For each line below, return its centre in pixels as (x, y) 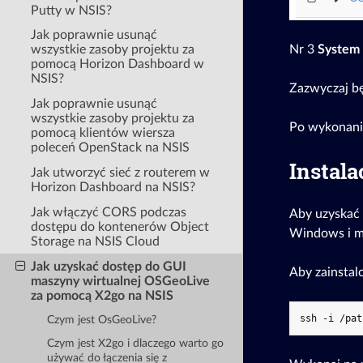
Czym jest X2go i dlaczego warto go (135, 344)
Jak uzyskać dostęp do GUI (109, 266)
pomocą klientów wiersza (103, 133)
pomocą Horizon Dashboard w (118, 64)
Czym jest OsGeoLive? (101, 320)
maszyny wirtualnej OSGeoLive (121, 281)
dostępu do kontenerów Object (120, 226)
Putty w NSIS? (72, 10)
